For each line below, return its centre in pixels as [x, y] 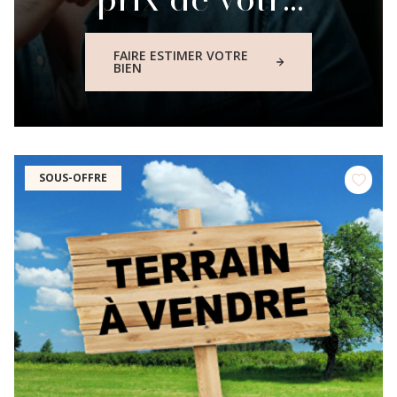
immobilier [198, 92]
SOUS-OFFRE [73, 177]
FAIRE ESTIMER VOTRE [181, 55]
